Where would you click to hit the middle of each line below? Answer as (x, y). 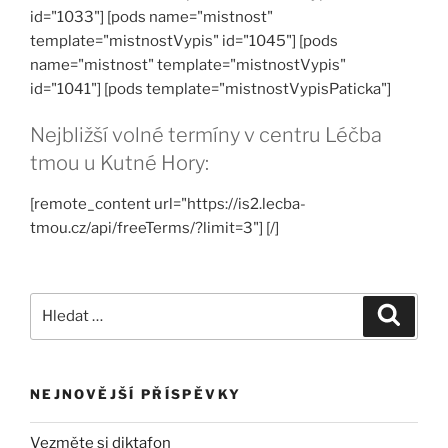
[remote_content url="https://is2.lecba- (168, 204)
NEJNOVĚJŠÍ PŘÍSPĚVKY (136, 393)
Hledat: (55, 303)
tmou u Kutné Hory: (119, 163)
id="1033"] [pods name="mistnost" (151, 17)
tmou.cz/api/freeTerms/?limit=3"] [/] (154, 228)
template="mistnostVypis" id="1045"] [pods (184, 41)
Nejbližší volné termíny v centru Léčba (206, 135)
